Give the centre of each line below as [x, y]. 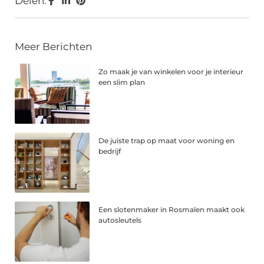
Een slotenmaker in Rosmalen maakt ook [172, 210]
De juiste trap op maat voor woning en [167, 141]
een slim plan [122, 82]
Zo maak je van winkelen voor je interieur [171, 72]
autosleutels [120, 220]
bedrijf [110, 151]
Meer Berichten [53, 47]
